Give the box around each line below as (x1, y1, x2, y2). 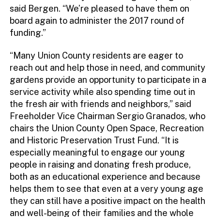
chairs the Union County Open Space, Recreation (10, 123, 204, 134)
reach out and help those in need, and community (10, 62, 205, 73)
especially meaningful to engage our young (10, 147, 185, 158)
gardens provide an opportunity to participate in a (10, 75, 206, 85)
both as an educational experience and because (10, 171, 201, 182)
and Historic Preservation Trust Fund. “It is (10, 135, 179, 146)
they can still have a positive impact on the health (10, 196, 205, 206)
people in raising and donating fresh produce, (10, 159, 191, 170)
